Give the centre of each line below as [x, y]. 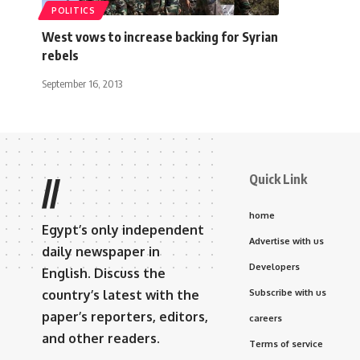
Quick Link [278, 179]
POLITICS [74, 10]
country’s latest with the [121, 295]
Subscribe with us [288, 292]
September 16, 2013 [82, 83]
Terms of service [286, 344]
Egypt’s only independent [123, 229]
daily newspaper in [101, 251]
